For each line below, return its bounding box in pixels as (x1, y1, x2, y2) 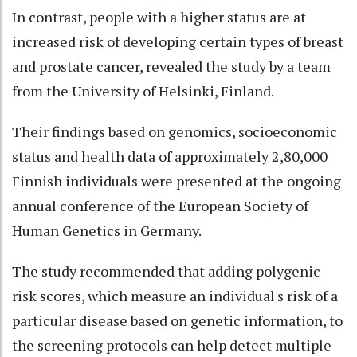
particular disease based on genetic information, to (12, 310, 343, 330)
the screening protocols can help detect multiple (12, 335, 331, 355)
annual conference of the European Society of (12, 195, 308, 215)
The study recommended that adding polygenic (12, 261, 320, 280)
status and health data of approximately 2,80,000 (12, 146, 328, 166)
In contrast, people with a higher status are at (12, 6, 306, 26)
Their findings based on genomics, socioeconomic (12, 121, 337, 141)
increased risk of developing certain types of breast (12, 31, 343, 51)
